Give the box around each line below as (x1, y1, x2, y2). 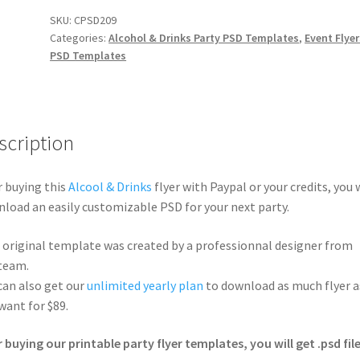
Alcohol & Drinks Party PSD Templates (108, 30, 300, 45)
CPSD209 (74, 12, 117, 27)
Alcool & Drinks (67, 178, 152, 195)
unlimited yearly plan (86, 276, 203, 293)
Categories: (50, 30, 109, 45)
